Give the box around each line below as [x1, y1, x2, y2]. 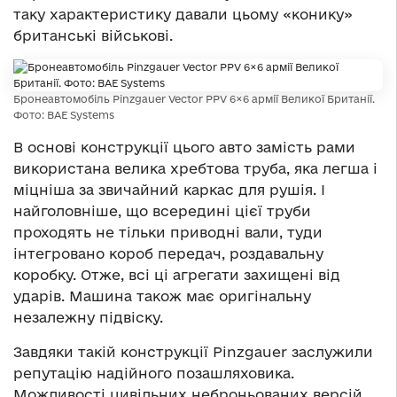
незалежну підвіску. [13, 308, 163, 325]
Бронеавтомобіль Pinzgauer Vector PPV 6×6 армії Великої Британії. [13, 92, 375, 105]
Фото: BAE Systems [13, 108, 114, 121]
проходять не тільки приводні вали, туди [13, 223, 323, 240]
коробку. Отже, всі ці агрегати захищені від [13, 266, 340, 283]
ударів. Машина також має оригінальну [13, 287, 311, 304]
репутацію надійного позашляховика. [13, 364, 294, 381]
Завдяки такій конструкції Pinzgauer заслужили [13, 343, 373, 360]
